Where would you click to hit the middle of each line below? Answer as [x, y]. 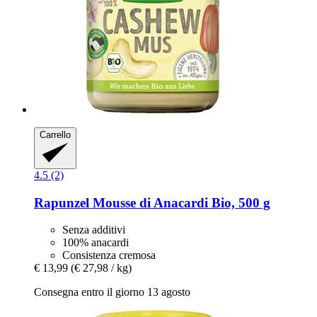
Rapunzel [62, 202]
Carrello [55, 135]
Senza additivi [94, 230]
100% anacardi [96, 243]
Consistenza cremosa [109, 255]
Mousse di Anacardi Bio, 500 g [180, 202]
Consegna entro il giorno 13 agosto [112, 292]
